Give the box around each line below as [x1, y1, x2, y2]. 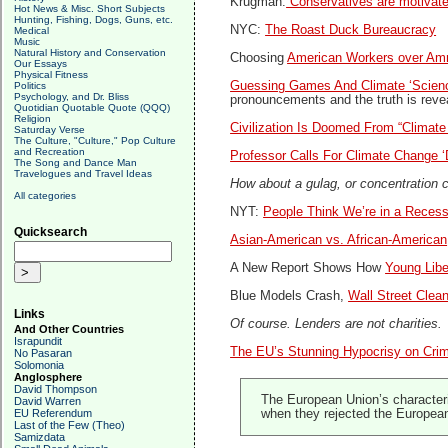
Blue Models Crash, [230, 289, 349, 303]
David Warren [14, 395, 81, 407]
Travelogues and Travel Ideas [14, 168, 152, 179]
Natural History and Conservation [14, 47, 166, 58]
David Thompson [14, 383, 97, 395]
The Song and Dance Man [14, 157, 137, 168]
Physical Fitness [14, 69, 88, 80]
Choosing [230, 51, 288, 65]
